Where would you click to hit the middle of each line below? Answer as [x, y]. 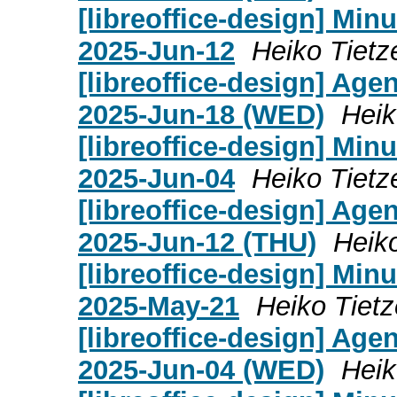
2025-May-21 [159, 306]
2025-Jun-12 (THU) [197, 242]
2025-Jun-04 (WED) [201, 370]
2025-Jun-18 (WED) [201, 114]
